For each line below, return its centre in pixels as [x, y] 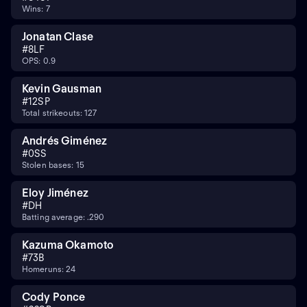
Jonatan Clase [58, 36]
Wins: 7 [36, 8]
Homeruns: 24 [49, 269]
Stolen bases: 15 [53, 164]
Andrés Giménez [65, 140]
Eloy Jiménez [55, 193]
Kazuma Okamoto [68, 245]
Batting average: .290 [63, 217]
